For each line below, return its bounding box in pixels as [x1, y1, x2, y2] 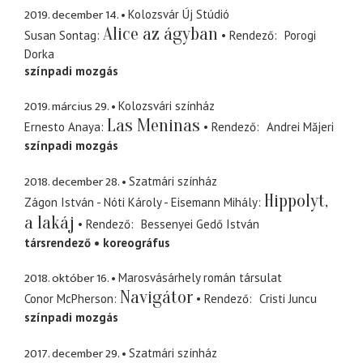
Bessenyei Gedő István [140, 216, 259, 232]
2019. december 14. [24, 4, 118, 25]
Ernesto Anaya [24, 119, 100, 135]
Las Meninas [107, 115, 200, 137]
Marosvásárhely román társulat [118, 270, 282, 286]
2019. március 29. [24, 96, 109, 117]
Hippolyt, [264, 190, 328, 211]
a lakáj [24, 211, 75, 233]
